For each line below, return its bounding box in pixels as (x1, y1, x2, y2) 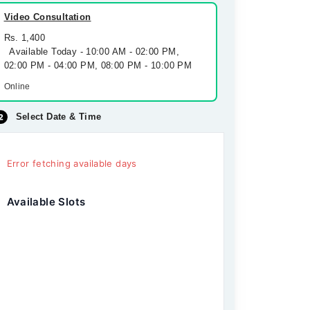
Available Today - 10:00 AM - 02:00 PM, (3, 46, 180, 57)
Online (3, 82, 30, 91)
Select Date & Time (15, 111, 102, 122)
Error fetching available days (6, 158, 137, 169)
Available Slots (6, 195, 86, 208)
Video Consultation (3, 12, 91, 22)
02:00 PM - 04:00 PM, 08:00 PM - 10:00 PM (3, 60, 192, 71)
